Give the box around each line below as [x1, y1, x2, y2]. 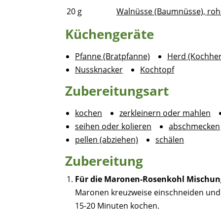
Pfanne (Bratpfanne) [75, 51, 150, 62]
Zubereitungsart [65, 82, 169, 100]
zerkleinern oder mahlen [119, 108, 211, 118]
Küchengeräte [65, 25, 154, 43]
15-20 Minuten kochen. [75, 200, 159, 211]
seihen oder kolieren [75, 121, 151, 132]
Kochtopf [140, 64, 174, 75]
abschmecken [169, 121, 220, 132]
